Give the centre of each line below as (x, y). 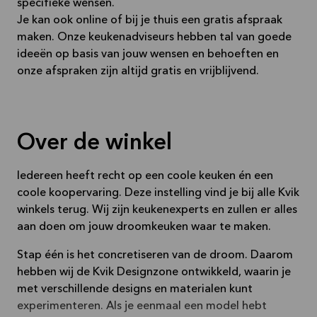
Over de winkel (94, 143)
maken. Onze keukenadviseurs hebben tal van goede (154, 37)
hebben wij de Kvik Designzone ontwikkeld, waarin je (154, 272)
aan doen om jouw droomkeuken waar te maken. (144, 227)
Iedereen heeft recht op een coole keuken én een (145, 176)
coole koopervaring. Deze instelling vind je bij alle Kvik (158, 193)
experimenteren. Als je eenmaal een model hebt (142, 306)
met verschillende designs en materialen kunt (135, 289)
